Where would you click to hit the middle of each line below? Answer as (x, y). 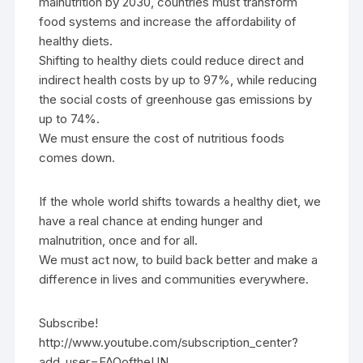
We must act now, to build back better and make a (179, 260)
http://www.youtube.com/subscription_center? (169, 342)
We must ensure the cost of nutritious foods (162, 138)
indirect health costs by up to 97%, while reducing (178, 80)
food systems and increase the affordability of (168, 21)
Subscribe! (69, 323)
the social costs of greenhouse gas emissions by (176, 99)
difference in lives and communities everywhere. (174, 279)
